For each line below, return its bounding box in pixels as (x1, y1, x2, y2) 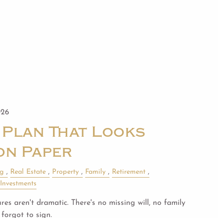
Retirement (111, 168, 145, 176)
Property (52, 168, 79, 176)
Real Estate (10, 168, 46, 176)
